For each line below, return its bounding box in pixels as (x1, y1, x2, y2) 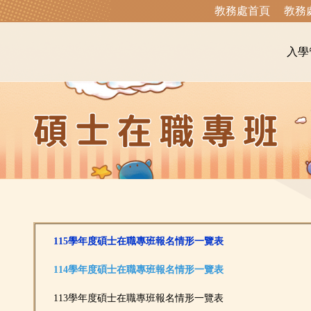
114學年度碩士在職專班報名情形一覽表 (53, 264, 224, 275)
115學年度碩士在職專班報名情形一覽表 (53, 235, 224, 246)
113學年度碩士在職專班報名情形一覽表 (53, 292, 224, 303)
